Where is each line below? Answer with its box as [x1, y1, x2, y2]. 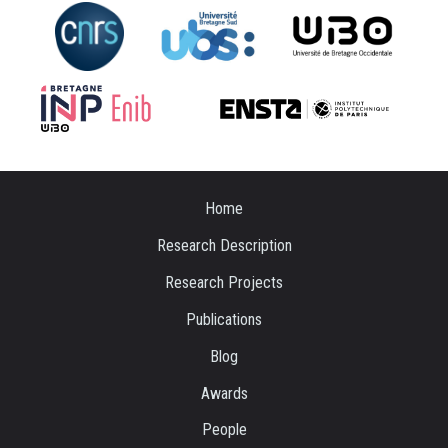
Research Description [156, 235, 292, 255]
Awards [200, 383, 248, 403]
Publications [186, 309, 262, 329]
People [201, 420, 247, 440]
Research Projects [165, 272, 283, 292]
